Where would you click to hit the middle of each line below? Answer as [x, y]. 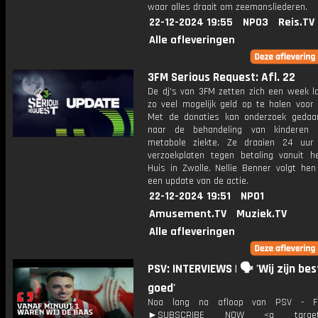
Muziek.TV [262, 214]
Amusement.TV [188, 214]
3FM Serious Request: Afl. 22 [221, 77]
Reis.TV [296, 22]
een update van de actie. [198, 181]
